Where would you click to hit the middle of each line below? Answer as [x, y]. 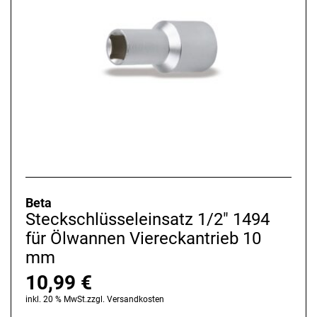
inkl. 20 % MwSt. [56, 300]
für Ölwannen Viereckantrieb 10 [143, 239]
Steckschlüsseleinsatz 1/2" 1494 [148, 220]
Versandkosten [136, 300]
